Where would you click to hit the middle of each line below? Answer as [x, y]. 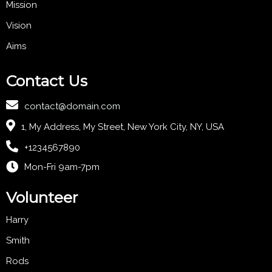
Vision [19, 26]
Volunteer [42, 198]
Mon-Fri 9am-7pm [62, 167]
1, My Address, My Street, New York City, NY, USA [123, 127]
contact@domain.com [72, 107]
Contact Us [47, 81]
